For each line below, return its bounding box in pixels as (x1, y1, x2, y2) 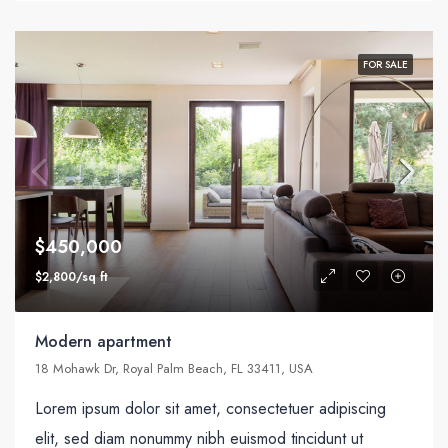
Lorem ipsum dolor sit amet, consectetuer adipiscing (35, 396, 386, 420)
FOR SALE (363, 57, 408, 73)
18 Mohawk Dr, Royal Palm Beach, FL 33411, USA (35, 358, 313, 378)
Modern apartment (35, 329, 172, 353)
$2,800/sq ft (35, 267, 108, 286)
